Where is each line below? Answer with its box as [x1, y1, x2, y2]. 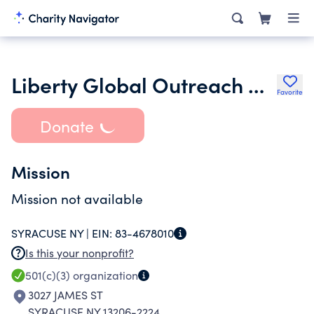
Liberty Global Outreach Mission [248, 69, 264, 99]
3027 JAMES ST [28, 287, 103, 302]
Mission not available [11, 189, 143, 207]
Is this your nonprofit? [25, 245, 134, 260]
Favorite [277, 87, 303, 97]
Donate [39, 114, 94, 137]
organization [70, 268, 138, 282]
